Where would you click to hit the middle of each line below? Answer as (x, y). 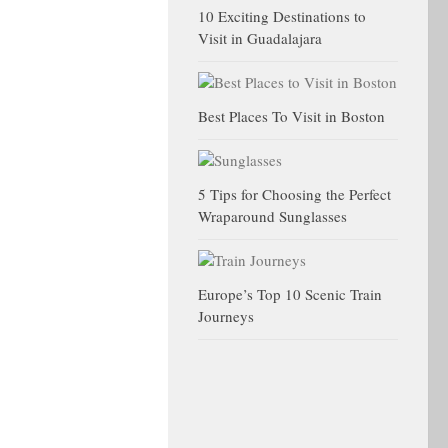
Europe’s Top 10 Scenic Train (290, 294)
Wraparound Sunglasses (272, 216)
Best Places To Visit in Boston (291, 116)
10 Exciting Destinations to (282, 16)
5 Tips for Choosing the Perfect (294, 194)
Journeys (226, 316)
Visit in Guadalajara (260, 38)
